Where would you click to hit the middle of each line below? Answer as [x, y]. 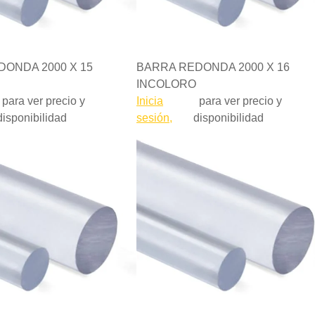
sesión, [154, 118]
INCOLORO [166, 84]
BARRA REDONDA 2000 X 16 [213, 67]
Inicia [150, 101]
